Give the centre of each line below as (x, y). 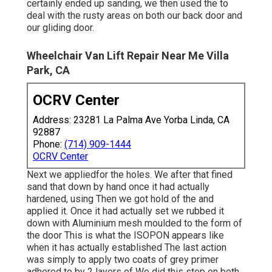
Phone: (49, 144)
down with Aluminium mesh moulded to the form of (134, 223)
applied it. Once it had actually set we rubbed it (125, 211)
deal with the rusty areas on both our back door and (134, 15)
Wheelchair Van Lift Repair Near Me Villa (128, 55)
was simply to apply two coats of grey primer (123, 259)
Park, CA (48, 70)
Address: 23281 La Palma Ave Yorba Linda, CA (131, 120)
